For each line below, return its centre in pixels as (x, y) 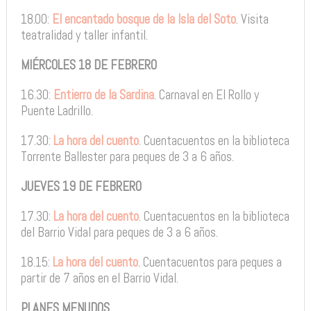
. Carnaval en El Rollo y (206, 95)
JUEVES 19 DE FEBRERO (81, 186)
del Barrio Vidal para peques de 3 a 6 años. (119, 232)
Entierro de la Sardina (103, 95)
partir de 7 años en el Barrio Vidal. (99, 278)
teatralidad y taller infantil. (84, 35)
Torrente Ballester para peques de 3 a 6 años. (127, 157)
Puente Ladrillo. (57, 111)
